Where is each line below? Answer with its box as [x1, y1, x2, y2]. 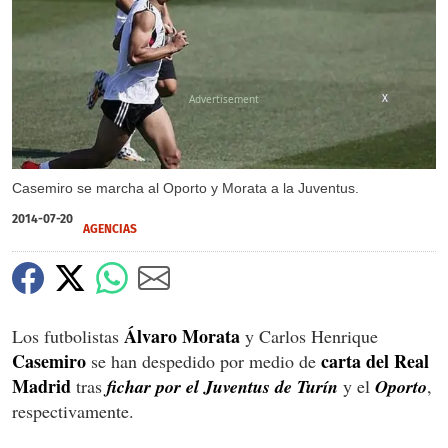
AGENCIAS [83, 221, 137, 236]
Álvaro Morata [124, 322, 240, 349]
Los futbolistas [12, 323, 124, 348]
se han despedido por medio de [86, 348, 321, 373]
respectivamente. [12, 398, 134, 423]
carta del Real [321, 347, 429, 374]
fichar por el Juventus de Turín [107, 373, 343, 399]
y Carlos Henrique [240, 323, 378, 348]
